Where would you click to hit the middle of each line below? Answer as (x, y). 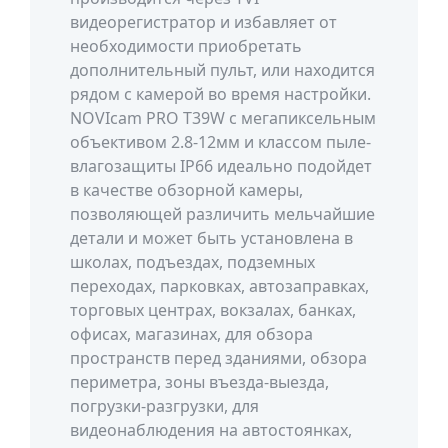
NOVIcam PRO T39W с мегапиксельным (223, 118)
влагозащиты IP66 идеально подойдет (221, 166)
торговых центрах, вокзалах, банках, (213, 310)
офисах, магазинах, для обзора (191, 334)
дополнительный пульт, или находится (222, 70)
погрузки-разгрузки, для (164, 406)
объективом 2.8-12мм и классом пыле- (220, 142)
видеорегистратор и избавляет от (203, 22)
